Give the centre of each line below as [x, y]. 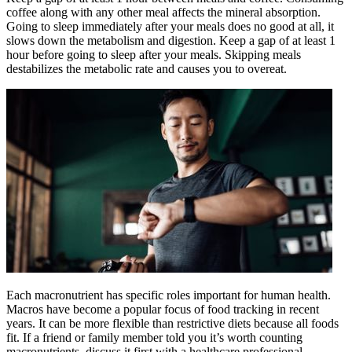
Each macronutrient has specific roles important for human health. [169, 295]
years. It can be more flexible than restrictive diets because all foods [172, 323]
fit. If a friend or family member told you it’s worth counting [154, 337]
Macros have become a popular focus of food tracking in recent [163, 309]
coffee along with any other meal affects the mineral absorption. [163, 12]
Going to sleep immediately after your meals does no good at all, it [170, 26]
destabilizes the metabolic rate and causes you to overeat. [147, 68]
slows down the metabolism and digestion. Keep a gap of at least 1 [171, 40]
